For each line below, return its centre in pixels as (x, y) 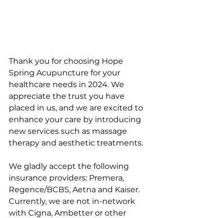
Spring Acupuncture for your (65, 73)
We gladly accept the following (70, 166)
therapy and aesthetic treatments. (76, 143)
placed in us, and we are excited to (77, 108)
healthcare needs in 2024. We (67, 84)
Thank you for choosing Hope (67, 61)
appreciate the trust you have (68, 96)
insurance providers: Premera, (67, 178)
